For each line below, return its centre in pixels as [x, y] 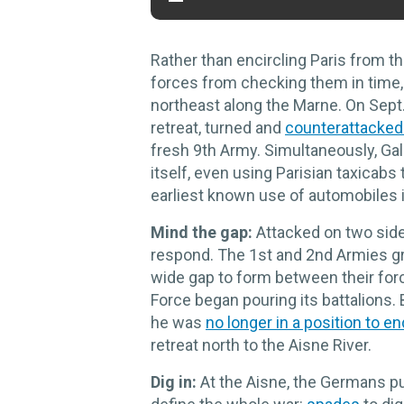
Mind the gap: [202, 232]
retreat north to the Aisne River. [261, 344]
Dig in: [174, 381]
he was [178, 322]
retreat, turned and [218, 127]
